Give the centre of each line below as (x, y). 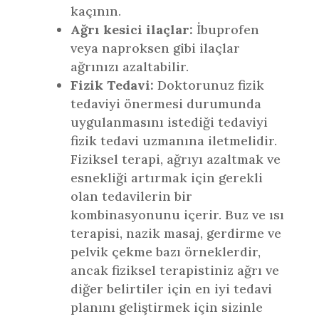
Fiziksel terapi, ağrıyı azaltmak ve (175, 159)
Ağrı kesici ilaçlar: (131, 30)
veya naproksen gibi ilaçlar (155, 48)
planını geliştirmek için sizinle (166, 307)
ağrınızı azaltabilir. (129, 67)
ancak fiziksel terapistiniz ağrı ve (174, 270)
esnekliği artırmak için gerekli (166, 178)
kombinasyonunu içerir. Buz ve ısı (177, 215)
